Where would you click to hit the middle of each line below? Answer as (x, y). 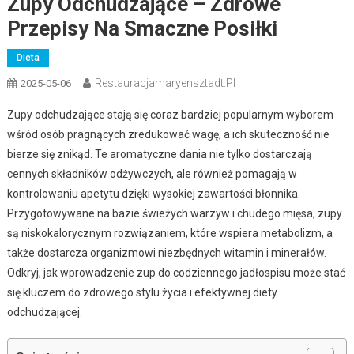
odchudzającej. (44, 312)
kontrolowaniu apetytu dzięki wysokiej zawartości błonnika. (153, 193)
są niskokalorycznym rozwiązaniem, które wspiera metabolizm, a (169, 233)
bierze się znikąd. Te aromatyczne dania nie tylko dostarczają (159, 154)
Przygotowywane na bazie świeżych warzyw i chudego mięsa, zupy (174, 213)
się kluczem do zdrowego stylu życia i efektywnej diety (142, 292)
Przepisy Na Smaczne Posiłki (142, 28)
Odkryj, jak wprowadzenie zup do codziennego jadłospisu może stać (176, 272)
